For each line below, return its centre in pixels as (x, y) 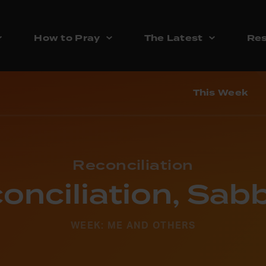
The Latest (173, 38)
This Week (220, 93)
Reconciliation (133, 166)
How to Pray (67, 38)
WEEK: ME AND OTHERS (133, 226)
